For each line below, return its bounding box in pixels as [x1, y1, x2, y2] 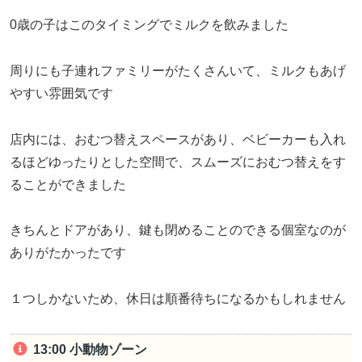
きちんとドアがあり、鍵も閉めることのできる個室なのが [10, 223, 346, 238]
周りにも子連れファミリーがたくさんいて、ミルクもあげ [10, 63, 346, 78]
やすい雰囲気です [10, 86, 113, 100]
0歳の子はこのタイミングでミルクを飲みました [10, 17, 288, 32]
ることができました [10, 177, 126, 192]
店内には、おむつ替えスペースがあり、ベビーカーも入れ [10, 132, 346, 146]
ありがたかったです [10, 246, 126, 260]
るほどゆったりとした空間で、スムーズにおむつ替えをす [10, 154, 346, 169]
